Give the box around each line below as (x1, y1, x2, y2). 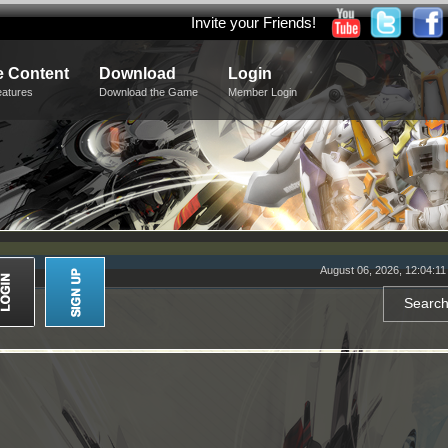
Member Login (228, 86, 297, 98)
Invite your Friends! (190, 14, 316, 31)
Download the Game (99, 86, 198, 98)
